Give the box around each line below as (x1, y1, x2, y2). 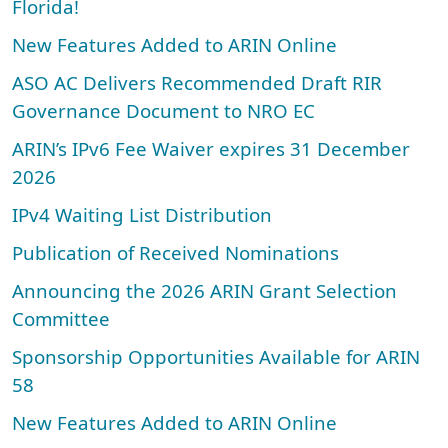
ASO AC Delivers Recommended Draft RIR (12, 70, 382, 96)
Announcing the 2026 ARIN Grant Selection (12, 278, 397, 304)
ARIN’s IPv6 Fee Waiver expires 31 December (12, 136, 410, 162)
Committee (12, 306, 110, 332)
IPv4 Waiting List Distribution (12, 202, 272, 228)
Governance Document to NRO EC (12, 98, 315, 124)
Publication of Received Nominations (12, 240, 339, 266)
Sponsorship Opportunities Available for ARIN (12, 344, 420, 370)
